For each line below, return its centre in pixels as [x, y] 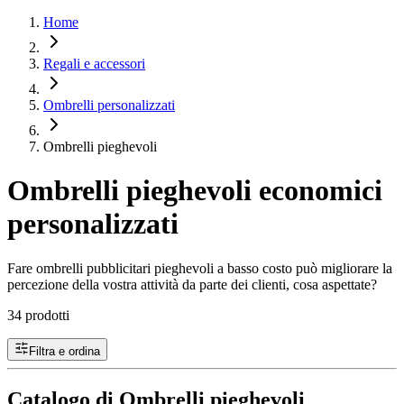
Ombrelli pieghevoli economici [195, 191]
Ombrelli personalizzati [109, 105]
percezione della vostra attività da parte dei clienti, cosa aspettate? [192, 284]
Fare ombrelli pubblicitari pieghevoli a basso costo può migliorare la [200, 268]
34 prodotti [38, 315]
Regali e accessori [94, 64]
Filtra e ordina [64, 351]
